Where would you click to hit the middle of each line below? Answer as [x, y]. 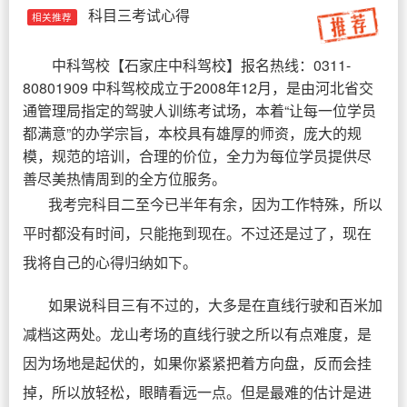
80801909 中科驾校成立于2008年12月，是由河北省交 [198, 88]
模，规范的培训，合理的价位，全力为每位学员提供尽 [197, 156]
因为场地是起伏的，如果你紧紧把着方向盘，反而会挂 [197, 363]
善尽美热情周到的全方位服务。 [124, 179]
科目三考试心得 [139, 15]
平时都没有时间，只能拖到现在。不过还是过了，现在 [197, 233]
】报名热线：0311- [288, 65]
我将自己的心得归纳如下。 [110, 262]
